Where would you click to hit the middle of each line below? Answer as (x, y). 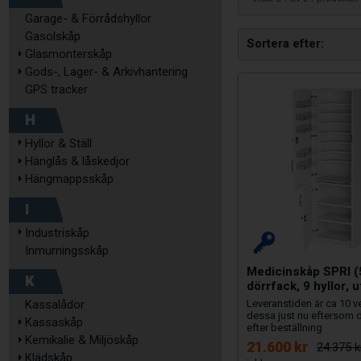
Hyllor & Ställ (58, 143)
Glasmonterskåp (68, 54)
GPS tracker (56, 89)
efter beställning (285, 327)
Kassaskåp (54, 322)
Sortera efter (284, 43)
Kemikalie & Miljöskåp (82, 340)
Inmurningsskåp (67, 251)
